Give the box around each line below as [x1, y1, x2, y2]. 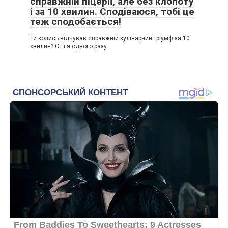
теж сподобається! [30, 15, 121, 27]
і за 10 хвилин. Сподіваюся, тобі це [30, 5, 194, 17]
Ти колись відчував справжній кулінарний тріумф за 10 [30, 34, 190, 42]
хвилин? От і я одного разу [30, 42, 107, 50]
